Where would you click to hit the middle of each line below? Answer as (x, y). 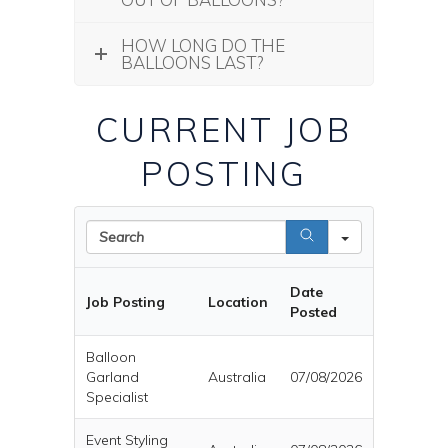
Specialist (117, 397)
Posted (313, 312)
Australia (237, 377)
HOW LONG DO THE (203, 46)
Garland (112, 377)
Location (238, 302)
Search (385, 229)
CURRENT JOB (224, 130)
